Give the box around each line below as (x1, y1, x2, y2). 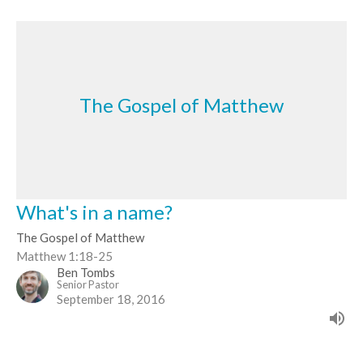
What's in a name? (16, 199, 173, 224)
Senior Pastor (57, 277, 119, 291)
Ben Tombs (57, 264, 115, 280)
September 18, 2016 (57, 291, 165, 306)
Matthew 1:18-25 (16, 248, 113, 263)
